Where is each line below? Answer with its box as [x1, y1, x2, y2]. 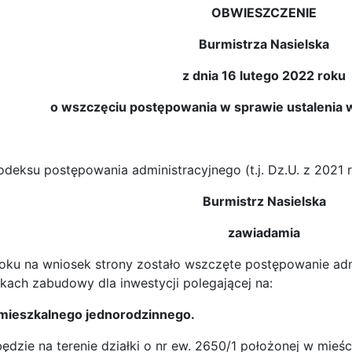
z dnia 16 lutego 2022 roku [182, 68, 346, 84]
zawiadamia [228, 225, 300, 241]
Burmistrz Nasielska [202, 193, 326, 210]
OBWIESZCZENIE [211, 5, 317, 21]
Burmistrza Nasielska [199, 36, 329, 53]
